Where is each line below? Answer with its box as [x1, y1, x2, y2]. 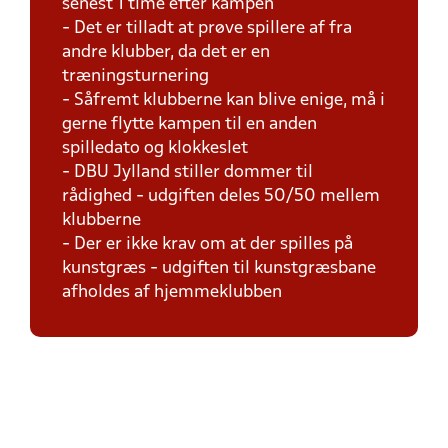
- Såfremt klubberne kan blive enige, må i [62, 92, 385, 109]
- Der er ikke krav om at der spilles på [62, 236, 353, 253]
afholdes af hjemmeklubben [62, 284, 282, 301]
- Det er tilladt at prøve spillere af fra [62, 20, 352, 37]
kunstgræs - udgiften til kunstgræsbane [62, 260, 376, 277]
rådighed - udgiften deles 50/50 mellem [62, 188, 380, 205]
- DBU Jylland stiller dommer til [62, 164, 313, 181]
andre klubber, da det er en [62, 44, 270, 61]
